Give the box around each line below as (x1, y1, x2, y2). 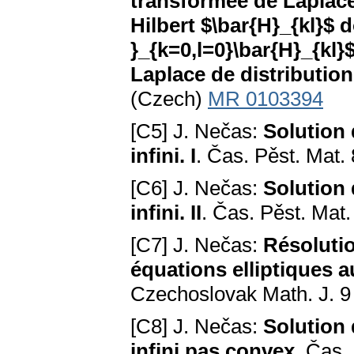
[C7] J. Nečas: (130, 233, 263, 258)
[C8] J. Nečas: (130, 314, 263, 339)
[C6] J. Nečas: (130, 176, 263, 201)
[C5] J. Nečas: (130, 119, 263, 144)
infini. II (130, 201, 201, 225)
